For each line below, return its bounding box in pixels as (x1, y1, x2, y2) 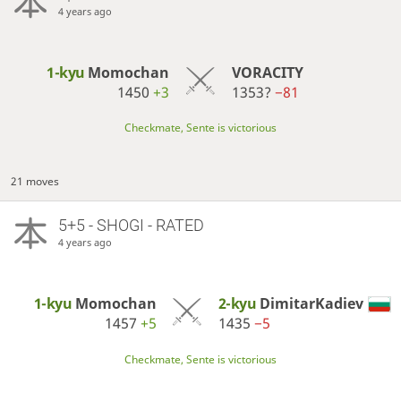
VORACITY (231, 63, 303, 83)
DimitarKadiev (259, 294, 363, 314)
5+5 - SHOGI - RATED (57, 216, 204, 235)
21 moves (11, 174, 60, 190)
